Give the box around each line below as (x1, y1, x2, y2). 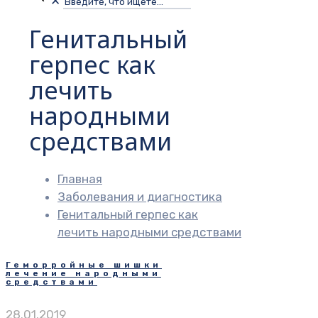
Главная (57, 171, 102, 186)
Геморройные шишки (6, 260, 162, 270)
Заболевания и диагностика (57, 189, 222, 204)
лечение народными (6, 268, 161, 279)
